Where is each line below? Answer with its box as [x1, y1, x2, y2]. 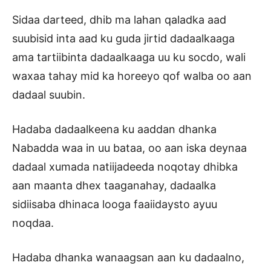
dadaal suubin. [12, 88, 85, 102]
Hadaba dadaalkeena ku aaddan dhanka [12, 123, 217, 136]
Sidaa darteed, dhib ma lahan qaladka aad [12, 13, 226, 27]
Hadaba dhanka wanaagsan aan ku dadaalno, [12, 251, 244, 264]
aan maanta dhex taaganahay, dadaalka [12, 179, 216, 192]
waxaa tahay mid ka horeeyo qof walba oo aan [12, 70, 252, 83]
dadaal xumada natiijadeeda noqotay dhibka [12, 160, 238, 174]
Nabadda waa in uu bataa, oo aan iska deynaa [12, 142, 247, 155]
